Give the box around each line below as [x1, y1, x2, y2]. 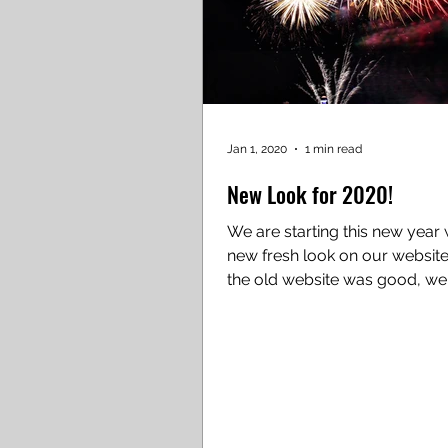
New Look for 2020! [227, 178, 393, 210]
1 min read [305, 142, 362, 156]
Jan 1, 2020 [227, 142, 287, 156]
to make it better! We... [355, 294, 389, 313]
